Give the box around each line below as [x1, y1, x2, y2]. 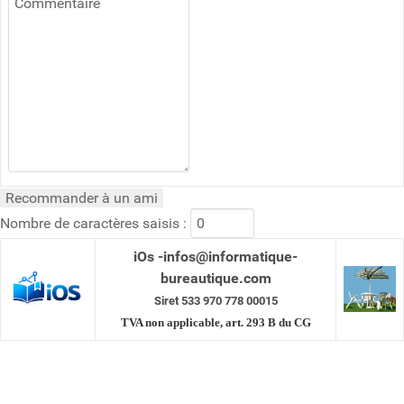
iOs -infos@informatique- [133, 248, 298, 265]
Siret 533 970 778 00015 [153, 294, 278, 308]
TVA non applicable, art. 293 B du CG [120, 316, 311, 329]
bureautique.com [160, 270, 271, 287]
